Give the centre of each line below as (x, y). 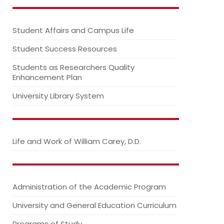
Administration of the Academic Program (89, 187)
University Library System (58, 96)
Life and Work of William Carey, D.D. (77, 141)
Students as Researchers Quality (73, 67)
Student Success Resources (65, 49)
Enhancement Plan (47, 77)
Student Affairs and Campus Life (73, 30)
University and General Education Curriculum (94, 205)
